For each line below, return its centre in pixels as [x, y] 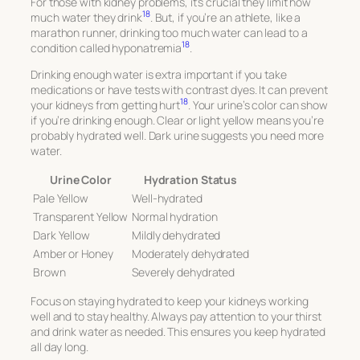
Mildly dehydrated [176, 235]
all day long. [59, 346]
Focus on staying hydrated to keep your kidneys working [170, 301]
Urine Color [81, 179]
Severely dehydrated [184, 272]
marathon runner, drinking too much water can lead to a [169, 32]
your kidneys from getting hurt [105, 104]
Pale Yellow [61, 198]
